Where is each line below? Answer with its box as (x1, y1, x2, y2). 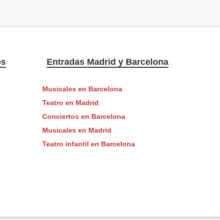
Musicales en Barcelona (42, 85, 122, 93)
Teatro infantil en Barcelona (42, 140, 135, 148)
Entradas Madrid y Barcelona (46, 57, 168, 67)
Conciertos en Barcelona (42, 112, 125, 120)
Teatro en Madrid (42, 99, 99, 107)
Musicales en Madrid (42, 126, 111, 134)
